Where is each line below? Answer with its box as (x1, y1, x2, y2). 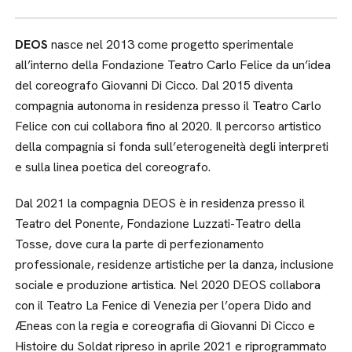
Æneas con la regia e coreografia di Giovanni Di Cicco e (15, 317, 316, 334)
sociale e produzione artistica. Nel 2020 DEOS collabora (15, 277, 321, 293)
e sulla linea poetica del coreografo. (15, 159, 216, 175)
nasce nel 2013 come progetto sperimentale (48, 36, 295, 53)
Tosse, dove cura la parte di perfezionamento (15, 236, 265, 252)
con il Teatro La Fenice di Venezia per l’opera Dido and (15, 297, 312, 313)
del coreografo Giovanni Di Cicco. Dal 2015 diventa (15, 77, 294, 93)
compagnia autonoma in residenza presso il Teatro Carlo (15, 97, 322, 114)
